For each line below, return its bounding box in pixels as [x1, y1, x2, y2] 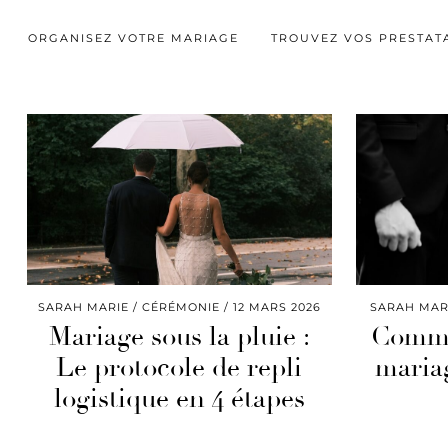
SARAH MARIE [37, 300, 129, 315]
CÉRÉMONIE [141, 300, 220, 315]
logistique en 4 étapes [53, 383, 305, 416]
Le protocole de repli [56, 352, 303, 385]
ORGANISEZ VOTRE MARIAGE [28, 30, 239, 45]
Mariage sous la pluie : [48, 321, 310, 354]
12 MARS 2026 [232, 300, 321, 315]
